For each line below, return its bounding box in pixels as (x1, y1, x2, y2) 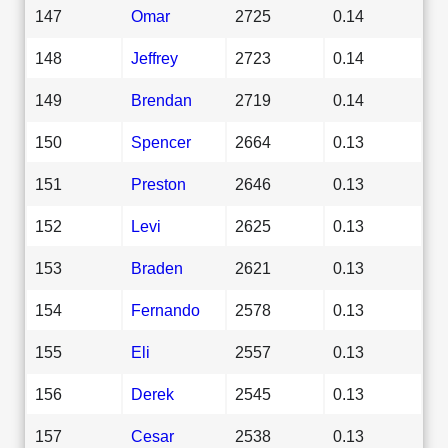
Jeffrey (131, 48, 178, 67)
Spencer (131, 132, 191, 151)
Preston (131, 174, 186, 193)
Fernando (131, 300, 200, 319)
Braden (131, 258, 183, 277)
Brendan (131, 90, 192, 109)
